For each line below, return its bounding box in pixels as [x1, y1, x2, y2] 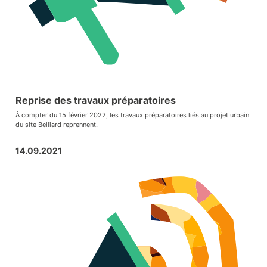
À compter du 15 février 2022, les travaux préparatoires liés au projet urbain [15, 110, 249, 119]
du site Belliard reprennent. [15, 120, 98, 129]
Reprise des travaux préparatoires [15, 94, 176, 107]
